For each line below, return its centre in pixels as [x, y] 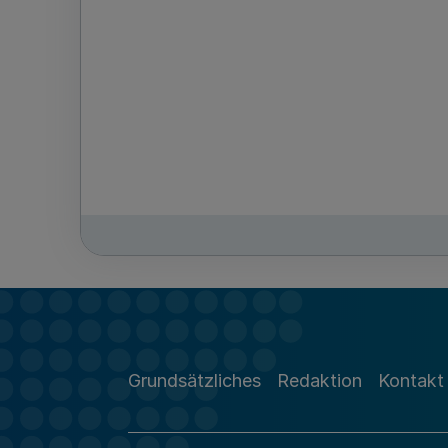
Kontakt [411, 380]
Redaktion [319, 380]
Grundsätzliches [194, 380]
